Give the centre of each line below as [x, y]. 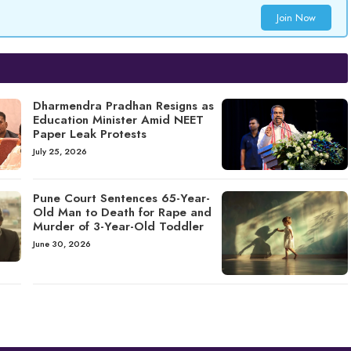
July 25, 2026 [60, 152]
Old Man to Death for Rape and [122, 212]
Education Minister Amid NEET [118, 120]
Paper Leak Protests [89, 134]
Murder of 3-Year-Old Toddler [118, 226]
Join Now [296, 17]
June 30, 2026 [62, 243]
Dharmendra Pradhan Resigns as [123, 106]
